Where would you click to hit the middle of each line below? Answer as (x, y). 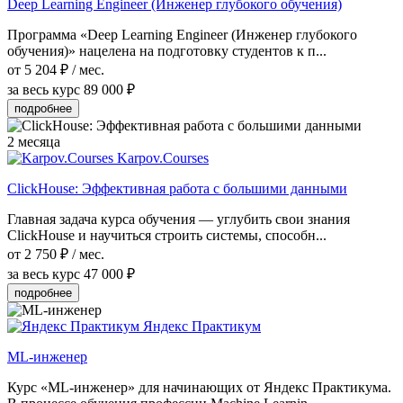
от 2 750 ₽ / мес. (56, 254)
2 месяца (34, 141)
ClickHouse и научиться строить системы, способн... (167, 235)
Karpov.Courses (163, 157)
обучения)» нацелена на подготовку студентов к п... (167, 50)
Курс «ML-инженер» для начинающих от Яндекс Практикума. (199, 387)
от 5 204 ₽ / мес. (56, 69)
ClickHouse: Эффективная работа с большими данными (177, 188)
